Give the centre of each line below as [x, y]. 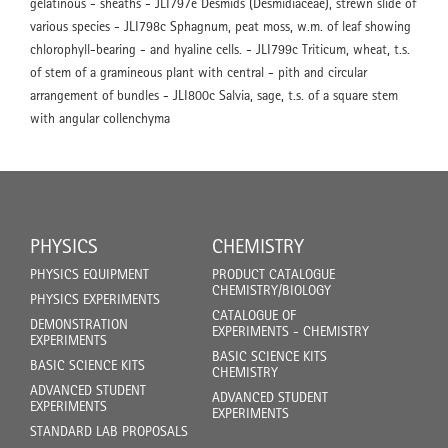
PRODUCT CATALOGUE [273, 274]
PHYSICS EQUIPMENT [89, 274]
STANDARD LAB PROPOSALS [109, 431]
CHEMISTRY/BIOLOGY [271, 290]
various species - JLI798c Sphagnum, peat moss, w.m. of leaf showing [220, 26]
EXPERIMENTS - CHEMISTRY [290, 331]
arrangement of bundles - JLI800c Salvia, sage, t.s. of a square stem [214, 95]
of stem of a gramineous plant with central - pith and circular [198, 72]
